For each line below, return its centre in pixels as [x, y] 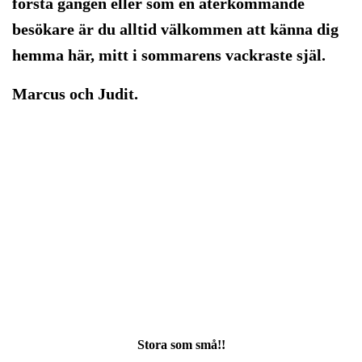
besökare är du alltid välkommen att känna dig [175, 29]
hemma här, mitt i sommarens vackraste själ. [169, 55]
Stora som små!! [181, 345]
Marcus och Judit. [75, 94]
